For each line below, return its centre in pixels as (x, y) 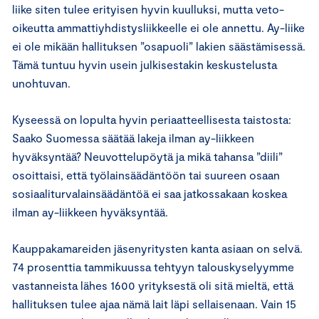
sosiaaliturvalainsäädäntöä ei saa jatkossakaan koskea (150, 193)
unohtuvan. (41, 83)
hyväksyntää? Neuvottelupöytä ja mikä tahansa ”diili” (147, 156)
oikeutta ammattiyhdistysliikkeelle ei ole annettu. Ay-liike (158, 27)
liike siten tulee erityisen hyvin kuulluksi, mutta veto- (148, 9)
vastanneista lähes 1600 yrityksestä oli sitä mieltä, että (153, 285)
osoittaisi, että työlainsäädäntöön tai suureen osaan (146, 174)
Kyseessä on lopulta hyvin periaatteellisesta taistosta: (152, 119)
